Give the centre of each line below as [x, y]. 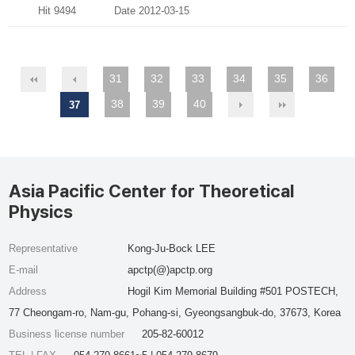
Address [28, 291]
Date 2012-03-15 [151, 10]
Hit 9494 [76, 10]
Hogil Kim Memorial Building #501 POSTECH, [233, 291]
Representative [44, 248]
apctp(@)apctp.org [170, 270]
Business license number [69, 334]
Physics [41, 212]
